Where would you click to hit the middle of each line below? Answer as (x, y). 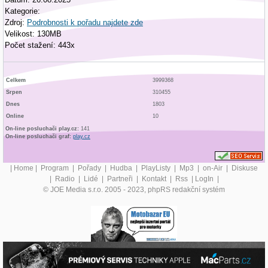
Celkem (16, 80)
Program (56, 168)
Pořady (90, 168)
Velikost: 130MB (33, 33)
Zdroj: (16, 22)
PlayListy (157, 168)
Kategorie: (22, 11)
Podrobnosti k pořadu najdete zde (85, 22)
